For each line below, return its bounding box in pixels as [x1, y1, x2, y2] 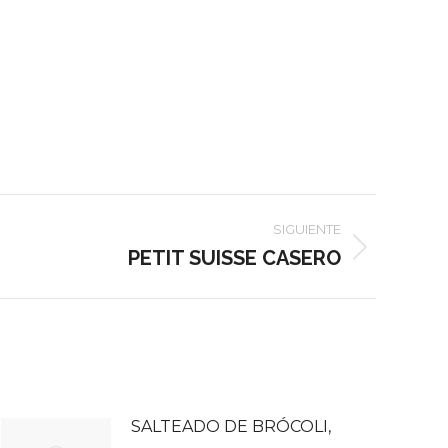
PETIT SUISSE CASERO [128, 246, 342, 270]
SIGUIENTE [273, 221, 342, 237]
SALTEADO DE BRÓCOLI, [131, 417, 331, 436]
